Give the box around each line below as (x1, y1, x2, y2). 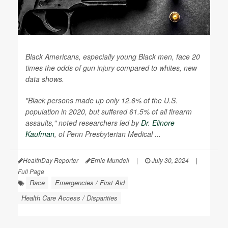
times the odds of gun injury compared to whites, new (25, 63, 197, 73)
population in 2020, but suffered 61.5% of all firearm (25, 106, 192, 117)
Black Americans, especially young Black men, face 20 (25, 51, 200, 62)
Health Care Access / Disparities (21, 193, 118, 203)
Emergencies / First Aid (55, 178, 125, 187)
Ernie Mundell (91, 156, 129, 164)
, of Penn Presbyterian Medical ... (54, 129, 161, 139)
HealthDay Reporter (23, 156, 78, 164)
